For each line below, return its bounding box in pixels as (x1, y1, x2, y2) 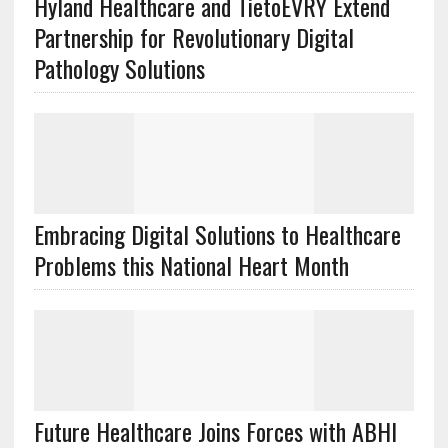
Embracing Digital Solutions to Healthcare (33, 216, 401, 252)
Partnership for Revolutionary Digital (33, 19, 354, 55)
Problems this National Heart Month (33, 247, 349, 283)
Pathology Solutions (33, 50, 205, 86)
